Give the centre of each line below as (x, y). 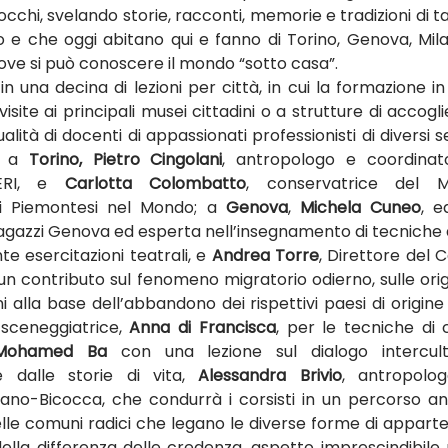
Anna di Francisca (198, 327)
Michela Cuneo (360, 207)
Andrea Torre (265, 255)
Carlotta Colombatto (155, 183)
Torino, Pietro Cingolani (125, 159)
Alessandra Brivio (270, 375)
